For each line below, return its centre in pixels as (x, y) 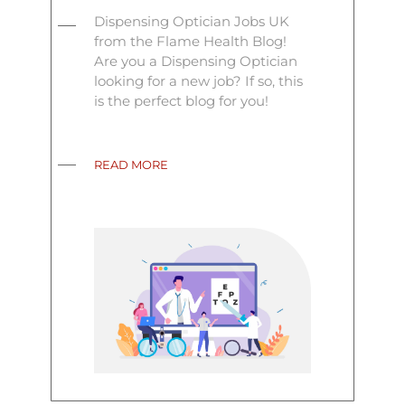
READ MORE (132, 164)
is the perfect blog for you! (182, 100)
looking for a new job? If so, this (199, 80)
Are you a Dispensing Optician (196, 61)
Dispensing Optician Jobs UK (192, 21)
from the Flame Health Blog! (191, 41)
